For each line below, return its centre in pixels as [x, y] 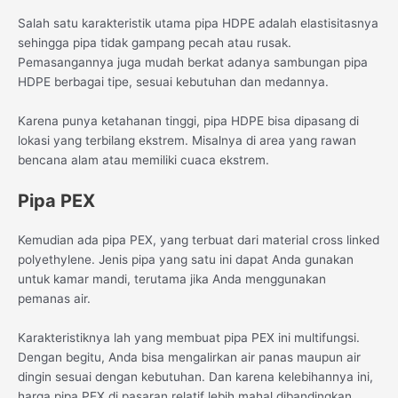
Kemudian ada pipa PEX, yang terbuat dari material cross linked [199, 239]
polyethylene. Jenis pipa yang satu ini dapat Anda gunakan [186, 259]
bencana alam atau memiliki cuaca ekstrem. [143, 159]
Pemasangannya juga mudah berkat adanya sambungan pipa [193, 63]
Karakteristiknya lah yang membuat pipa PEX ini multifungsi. [189, 337]
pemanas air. [54, 298]
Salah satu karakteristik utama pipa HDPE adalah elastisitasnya [198, 24]
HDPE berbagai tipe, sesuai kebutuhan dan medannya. [173, 82]
